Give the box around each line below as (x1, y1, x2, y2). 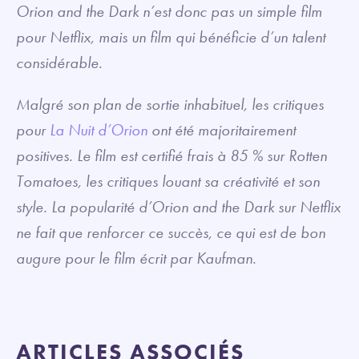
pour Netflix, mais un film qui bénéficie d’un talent (16, 26, 325, 47)
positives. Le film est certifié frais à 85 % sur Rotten (16, 145, 327, 166)
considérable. (16, 52, 103, 73)
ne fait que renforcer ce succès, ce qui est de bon (16, 222, 325, 243)
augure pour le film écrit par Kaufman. (16, 248, 256, 268)
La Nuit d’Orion (50, 119, 147, 140)
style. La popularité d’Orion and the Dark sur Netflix (16, 196, 341, 217)
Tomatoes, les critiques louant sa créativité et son (16, 171, 320, 192)
